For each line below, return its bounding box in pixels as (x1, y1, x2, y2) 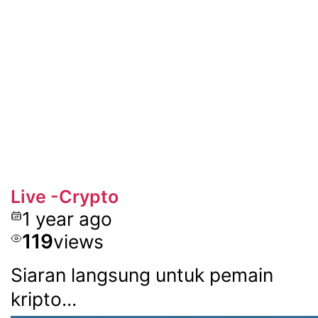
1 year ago (21, 207, 112, 230)
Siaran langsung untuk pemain (10, 263, 273, 287)
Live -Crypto (10, 185, 119, 207)
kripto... (10, 287, 77, 311)
